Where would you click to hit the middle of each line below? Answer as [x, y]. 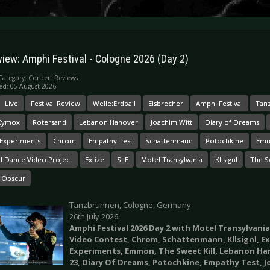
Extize [95, 159]
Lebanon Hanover [108, 122]
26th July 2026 [94, 216]
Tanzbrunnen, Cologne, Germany [130, 205]
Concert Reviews [53, 77]
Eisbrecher [166, 103]
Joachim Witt [171, 122]
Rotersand [49, 122]
